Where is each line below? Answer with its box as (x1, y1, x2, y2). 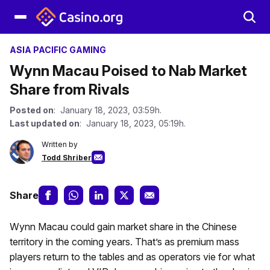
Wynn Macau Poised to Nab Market (10, 62, 247, 80)
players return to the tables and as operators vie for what (10, 251, 255, 263)
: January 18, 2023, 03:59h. (54, 105, 162, 115)
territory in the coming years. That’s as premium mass (10, 236, 239, 248)
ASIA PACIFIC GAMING (10, 45, 106, 55)
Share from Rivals (10, 81, 130, 98)
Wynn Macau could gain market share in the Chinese (10, 221, 237, 233)
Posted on (10, 105, 54, 115)
